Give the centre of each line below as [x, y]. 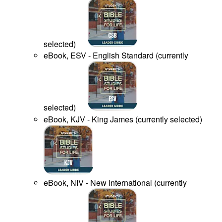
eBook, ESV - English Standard [99, 55]
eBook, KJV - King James [88, 119]
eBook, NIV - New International [98, 183]
